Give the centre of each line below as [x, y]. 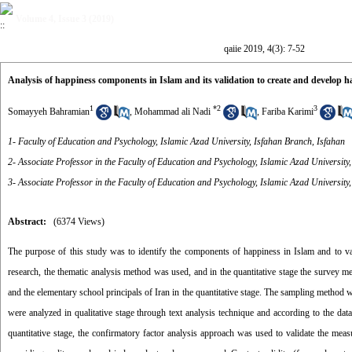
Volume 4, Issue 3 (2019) [65, 19]
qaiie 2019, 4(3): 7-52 [264, 49]
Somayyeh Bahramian [49, 112]
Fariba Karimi [288, 112]
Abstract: [27, 222]
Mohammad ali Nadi [172, 112]
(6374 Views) [79, 222]
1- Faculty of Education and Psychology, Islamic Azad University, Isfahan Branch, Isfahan [176, 141]
